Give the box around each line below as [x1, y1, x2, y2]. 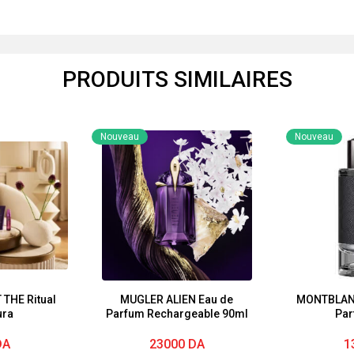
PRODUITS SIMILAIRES [62, 66, 292, 92]
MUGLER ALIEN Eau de [120, 293, 234, 306]
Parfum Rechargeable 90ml [105, 307, 248, 320]
